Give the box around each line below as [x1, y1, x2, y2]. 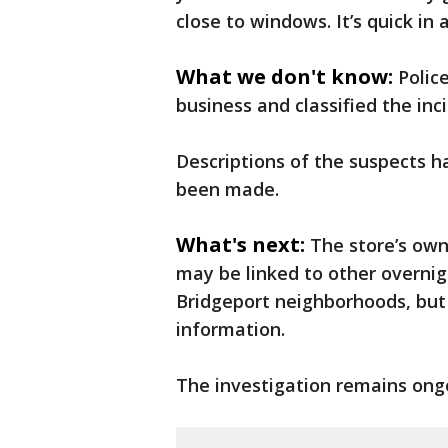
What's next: [176, 231, 305, 258]
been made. [176, 177, 279, 201]
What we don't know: [176, 63, 393, 90]
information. [176, 317, 285, 341]
